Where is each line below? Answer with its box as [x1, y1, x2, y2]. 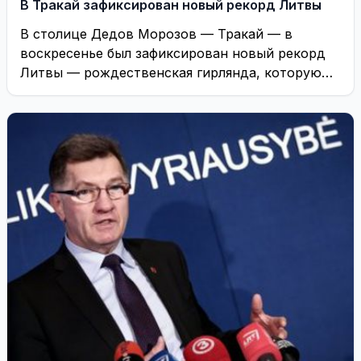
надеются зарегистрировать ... [20, 84, 221, 100]
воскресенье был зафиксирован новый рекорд [20, 45, 326, 61]
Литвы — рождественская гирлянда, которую [20, 64, 322, 81]
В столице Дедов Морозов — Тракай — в [20, 26, 293, 42]
